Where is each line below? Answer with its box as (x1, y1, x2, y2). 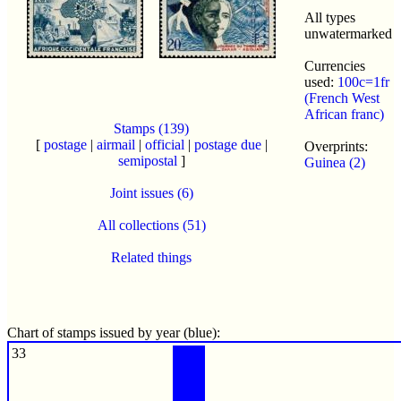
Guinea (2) (304, 154, 365, 170)
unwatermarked (304, 25, 392, 41)
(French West (304, 90, 380, 106)
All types (304, 9, 355, 25)
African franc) (304, 106, 384, 122)
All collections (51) (97, 217, 206, 233)
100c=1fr (337, 73, 389, 90)
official (144, 136, 184, 152)
